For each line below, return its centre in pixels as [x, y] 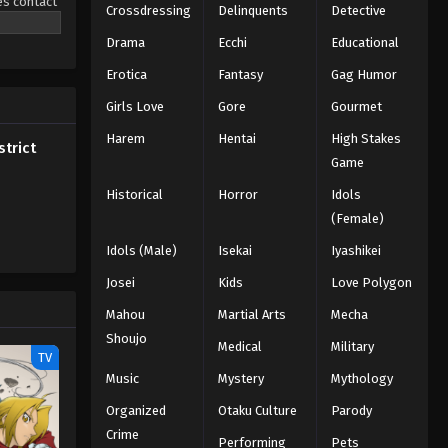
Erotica [126, 74]
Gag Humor [363, 74]
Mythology [361, 378]
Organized [135, 410]
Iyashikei [355, 250]
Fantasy [241, 74]
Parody [351, 410]
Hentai [237, 138]
